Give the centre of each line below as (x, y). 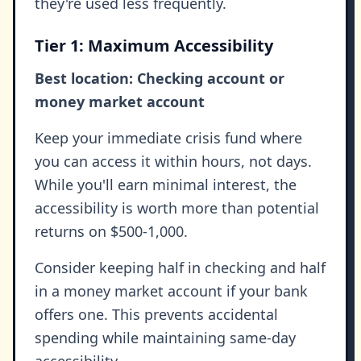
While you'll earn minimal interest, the (166, 185)
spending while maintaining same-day (165, 338)
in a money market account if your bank (171, 291)
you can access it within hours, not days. (173, 162)
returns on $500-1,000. (111, 232)
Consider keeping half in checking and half (180, 268)
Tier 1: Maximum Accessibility (154, 46)
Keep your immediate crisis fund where (168, 138)
